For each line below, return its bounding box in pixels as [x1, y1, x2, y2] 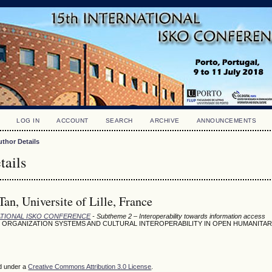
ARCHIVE [150, 117, 180, 124]
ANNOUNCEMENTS [196, 117, 257, 124]
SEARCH [105, 117, 134, 124]
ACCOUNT [56, 117, 89, 124]
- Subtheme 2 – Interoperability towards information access [90, 212, 266, 220]
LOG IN [16, 117, 40, 124]
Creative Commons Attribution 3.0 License [28, 263, 152, 271]
